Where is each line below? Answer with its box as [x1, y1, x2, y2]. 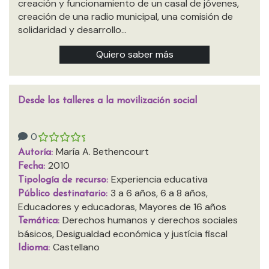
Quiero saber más [95, 48, 174, 61]
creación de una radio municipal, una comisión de [18, 10, 233, 23]
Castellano [53, 241, 100, 253]
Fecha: [18, 162, 48, 171]
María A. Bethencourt [56, 145, 149, 158]
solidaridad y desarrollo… [18, 23, 127, 36]
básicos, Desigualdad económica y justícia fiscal [18, 228, 228, 240]
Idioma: [18, 243, 53, 253]
